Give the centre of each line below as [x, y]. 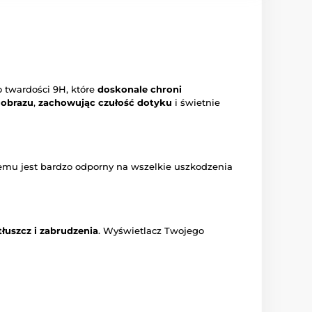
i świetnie [196, 103]
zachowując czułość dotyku [105, 103]
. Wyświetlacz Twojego [151, 231]
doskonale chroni [140, 89]
